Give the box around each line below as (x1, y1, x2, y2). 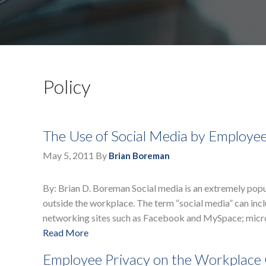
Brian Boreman (109, 150, 170, 161)
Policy (43, 75, 91, 99)
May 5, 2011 (43, 150, 94, 161)
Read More (43, 227, 88, 239)
